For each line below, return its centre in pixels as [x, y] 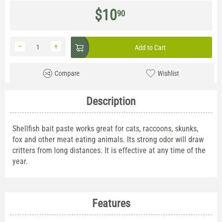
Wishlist [168, 74]
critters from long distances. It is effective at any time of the [109, 151]
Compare [67, 74]
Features [111, 204]
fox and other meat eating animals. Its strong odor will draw [108, 140]
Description [111, 102]
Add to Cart [150, 48]
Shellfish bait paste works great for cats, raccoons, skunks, [105, 129]
